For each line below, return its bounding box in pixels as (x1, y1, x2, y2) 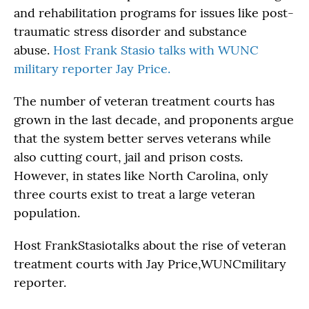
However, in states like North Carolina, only (14, 168, 268, 183)
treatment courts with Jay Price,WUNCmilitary (14, 256, 286, 272)
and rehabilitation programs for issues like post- (14, 5, 294, 21)
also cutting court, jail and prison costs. (14, 149, 243, 165)
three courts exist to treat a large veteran (14, 186, 255, 202)
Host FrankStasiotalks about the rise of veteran (14, 237, 286, 253)
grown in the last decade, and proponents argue (14, 112, 294, 128)
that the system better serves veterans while (14, 130, 271, 146)
